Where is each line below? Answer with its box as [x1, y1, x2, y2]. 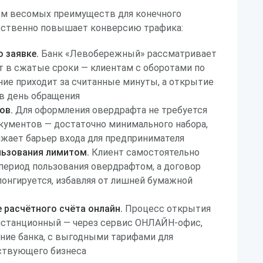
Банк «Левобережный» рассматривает [39, 48, 217, 59]
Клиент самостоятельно [89, 147, 200, 158]
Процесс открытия [123, 203, 211, 214]
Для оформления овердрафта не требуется [13, 104, 207, 116]
